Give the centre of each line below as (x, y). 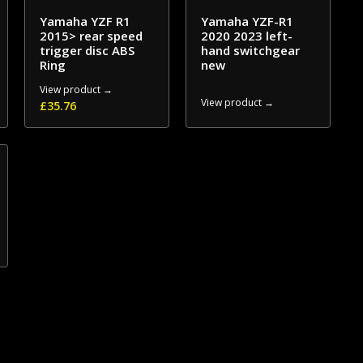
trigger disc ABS (88, 50)
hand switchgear (250, 50)
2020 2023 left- (246, 36)
